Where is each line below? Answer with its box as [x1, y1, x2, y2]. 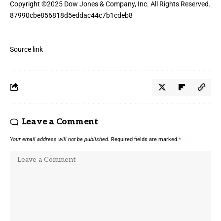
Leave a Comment [21, 116, 98, 127]
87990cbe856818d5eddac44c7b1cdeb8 [10, 11, 133, 19]
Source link [10, 45, 43, 53]
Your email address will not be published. [10, 136, 110, 143]
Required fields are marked [111, 136, 179, 143]
